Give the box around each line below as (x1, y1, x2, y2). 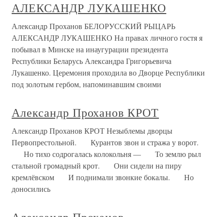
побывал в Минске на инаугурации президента (12, 44, 168, 55)
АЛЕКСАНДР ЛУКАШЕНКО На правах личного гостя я (12, 32, 202, 43)
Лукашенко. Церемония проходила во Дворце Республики (12, 67, 205, 78)
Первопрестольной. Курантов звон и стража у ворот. (12, 137, 199, 148)
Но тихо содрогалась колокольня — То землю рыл (12, 149, 201, 159)
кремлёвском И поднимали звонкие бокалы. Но (12, 172, 194, 183)
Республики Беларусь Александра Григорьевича (12, 56, 171, 66)
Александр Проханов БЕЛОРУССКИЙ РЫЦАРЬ (12, 21, 175, 31)
